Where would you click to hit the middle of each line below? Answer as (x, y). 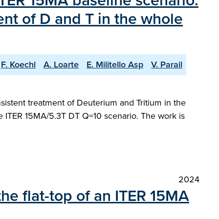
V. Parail (167, 65)
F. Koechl (18, 65)
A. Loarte (61, 65)
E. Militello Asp (115, 65)
